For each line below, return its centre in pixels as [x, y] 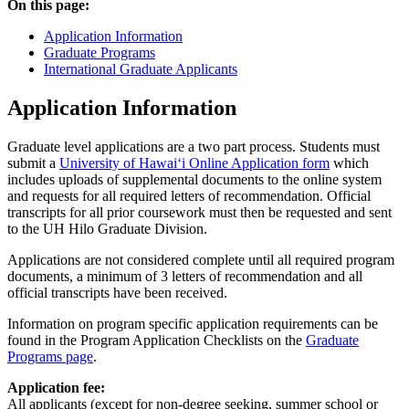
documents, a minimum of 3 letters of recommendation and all [185, 276]
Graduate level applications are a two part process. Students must [194, 146]
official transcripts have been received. [117, 292]
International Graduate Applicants [141, 68]
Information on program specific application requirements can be [193, 323]
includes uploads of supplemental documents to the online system [194, 179]
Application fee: [56, 387]
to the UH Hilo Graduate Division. [107, 228]
